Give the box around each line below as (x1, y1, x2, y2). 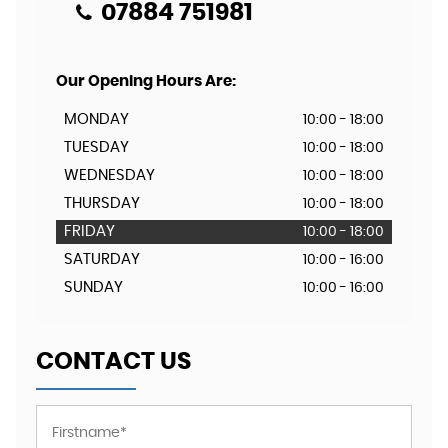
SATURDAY (64, 252, 140, 267)
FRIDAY (64, 224, 115, 239)
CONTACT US (36, 350, 191, 374)
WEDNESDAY (64, 168, 155, 183)
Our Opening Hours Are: (56, 74, 236, 89)
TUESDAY (64, 140, 129, 155)
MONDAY (64, 112, 129, 127)
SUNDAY (64, 280, 123, 295)
